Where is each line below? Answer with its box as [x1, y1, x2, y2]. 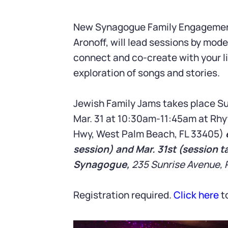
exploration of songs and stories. [73, 66, 220, 79]
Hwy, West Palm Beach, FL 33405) [73, 127, 223, 140]
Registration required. [73, 188, 174, 202]
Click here [173, 188, 219, 202]
